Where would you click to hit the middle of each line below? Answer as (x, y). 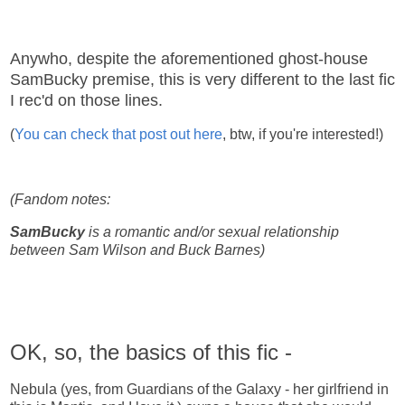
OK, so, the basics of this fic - (151, 353)
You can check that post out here (118, 135)
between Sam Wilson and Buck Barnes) (137, 250)
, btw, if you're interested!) (303, 135)
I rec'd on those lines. (86, 101)
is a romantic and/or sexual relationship (212, 231)
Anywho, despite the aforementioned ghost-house (189, 59)
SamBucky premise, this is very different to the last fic (202, 80)
